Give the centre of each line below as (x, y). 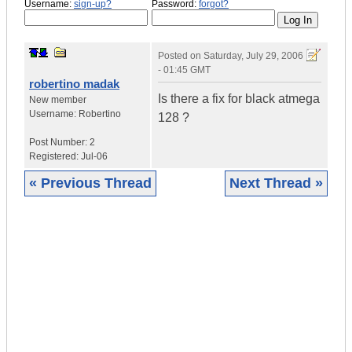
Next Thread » (276, 183)
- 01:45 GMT (184, 70)
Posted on (181, 56)
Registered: (55, 157)
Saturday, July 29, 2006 (253, 56)
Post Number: (59, 143)
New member (58, 100)
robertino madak (74, 84)
